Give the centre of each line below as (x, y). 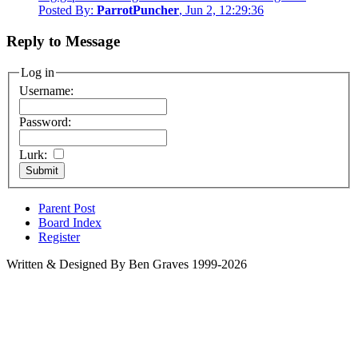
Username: (46, 91)
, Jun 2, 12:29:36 (221, 10)
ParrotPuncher (138, 10)
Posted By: (68, 10)
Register (59, 237)
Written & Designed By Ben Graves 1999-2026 (127, 265)
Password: (45, 122)
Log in (38, 72)
